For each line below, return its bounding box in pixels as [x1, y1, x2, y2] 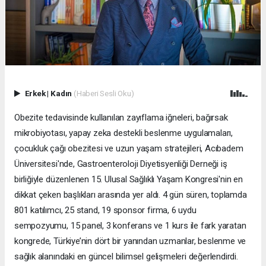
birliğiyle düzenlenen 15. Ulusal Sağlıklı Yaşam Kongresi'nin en [14, 173, 243, 185]
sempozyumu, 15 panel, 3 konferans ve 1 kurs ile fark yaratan [14, 220, 246, 231]
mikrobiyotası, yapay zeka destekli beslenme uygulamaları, [14, 127, 233, 138]
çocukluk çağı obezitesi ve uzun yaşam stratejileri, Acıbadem [14, 142, 243, 154]
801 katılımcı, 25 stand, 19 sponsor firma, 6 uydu [14, 204, 197, 216]
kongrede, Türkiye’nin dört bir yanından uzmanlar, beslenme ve [14, 235, 246, 246]
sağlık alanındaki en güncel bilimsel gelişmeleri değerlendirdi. [14, 251, 238, 262]
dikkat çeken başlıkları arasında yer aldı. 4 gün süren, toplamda [14, 189, 247, 200]
